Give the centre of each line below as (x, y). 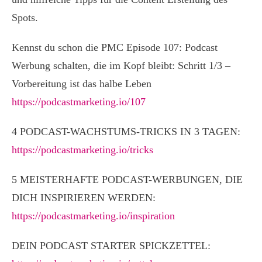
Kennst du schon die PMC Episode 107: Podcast (115, 47)
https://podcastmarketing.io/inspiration (93, 216)
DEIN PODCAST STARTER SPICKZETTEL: (111, 246)
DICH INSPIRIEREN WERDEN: (84, 198)
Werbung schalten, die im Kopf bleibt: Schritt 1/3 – (121, 65)
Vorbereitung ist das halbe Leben (82, 84)
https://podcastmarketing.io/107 (79, 102)
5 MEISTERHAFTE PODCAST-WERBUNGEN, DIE (127, 180)
